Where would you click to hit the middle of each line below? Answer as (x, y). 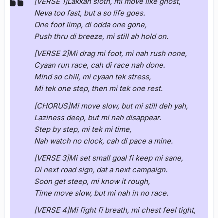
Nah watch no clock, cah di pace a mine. (103, 141)
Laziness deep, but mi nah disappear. (98, 117)
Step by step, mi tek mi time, (83, 129)
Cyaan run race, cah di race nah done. (100, 65)
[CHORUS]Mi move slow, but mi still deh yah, (111, 106)
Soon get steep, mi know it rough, (92, 181)
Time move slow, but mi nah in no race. (101, 193)
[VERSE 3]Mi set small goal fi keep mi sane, (109, 158)
